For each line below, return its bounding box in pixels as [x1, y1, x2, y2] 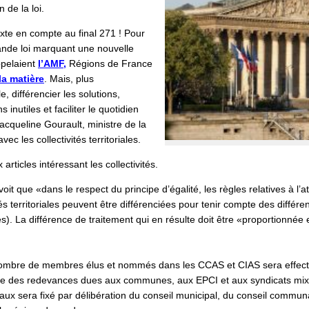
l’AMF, [38, 57, 66, 69]
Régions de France [66, 57, 152, 69]
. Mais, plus [44, 72, 94, 84]
